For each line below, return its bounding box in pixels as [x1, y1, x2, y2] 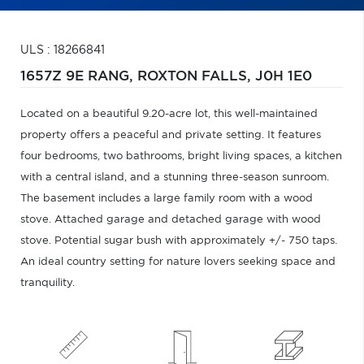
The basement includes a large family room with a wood [20, 193, 313, 204]
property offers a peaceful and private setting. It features [20, 130, 321, 141]
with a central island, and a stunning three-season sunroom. [20, 172, 329, 183]
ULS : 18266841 [20, 45, 105, 56]
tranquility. [20, 278, 75, 288]
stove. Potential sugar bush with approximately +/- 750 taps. [20, 236, 337, 246]
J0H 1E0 [255, 70, 312, 83]
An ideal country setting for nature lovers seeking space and [20, 257, 336, 267]
